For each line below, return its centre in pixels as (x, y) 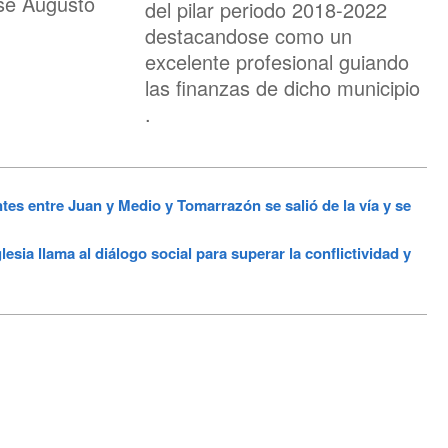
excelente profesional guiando (277, 61)
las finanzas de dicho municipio (282, 87)
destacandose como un (248, 35)
